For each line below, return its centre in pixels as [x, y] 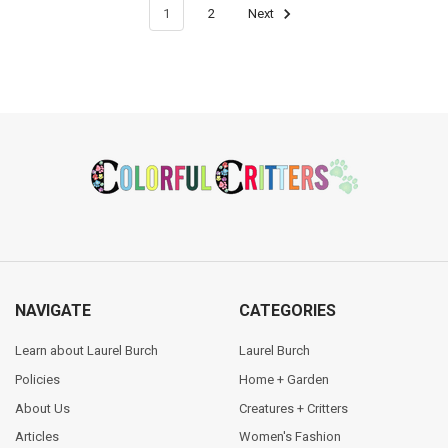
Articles [36, 437]
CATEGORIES [287, 311]
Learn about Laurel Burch [86, 350]
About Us [42, 408]
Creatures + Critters [293, 408]
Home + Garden [283, 379]
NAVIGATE [52, 311]
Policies [37, 379]
